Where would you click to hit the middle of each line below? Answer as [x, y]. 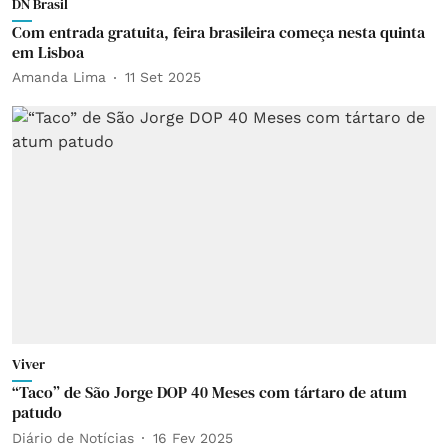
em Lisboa [48, 51]
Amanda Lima [59, 77]
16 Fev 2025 [193, 437]
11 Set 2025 [163, 77]
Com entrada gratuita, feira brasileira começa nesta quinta [218, 31]
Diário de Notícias [73, 437]
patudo [37, 412]
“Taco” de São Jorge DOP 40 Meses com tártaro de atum [209, 392]
